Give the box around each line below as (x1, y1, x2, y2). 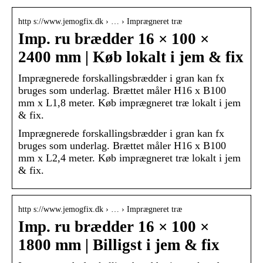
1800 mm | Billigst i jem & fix (18, 236, 220, 254)
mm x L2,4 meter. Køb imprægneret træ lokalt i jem (18, 152, 241, 164)
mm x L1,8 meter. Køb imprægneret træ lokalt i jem (18, 97, 241, 109)
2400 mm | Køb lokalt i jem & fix (18, 48, 244, 66)
